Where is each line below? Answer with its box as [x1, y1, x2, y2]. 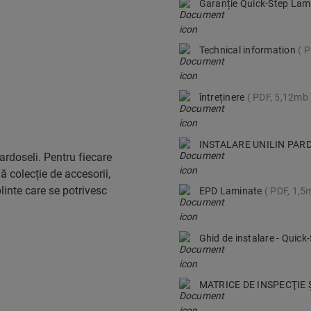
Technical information [199, 44, 299, 56]
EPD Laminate [199, 185, 264, 197]
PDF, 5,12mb [253, 91, 308, 103]
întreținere [199, 91, 247, 103]
